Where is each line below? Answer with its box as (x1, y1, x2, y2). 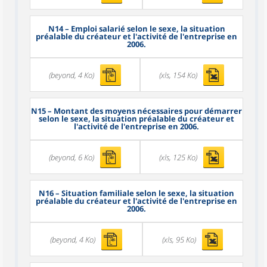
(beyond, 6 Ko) (49, 151, 94, 163)
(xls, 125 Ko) (159, 151, 197, 163)
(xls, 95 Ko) (162, 234, 197, 245)
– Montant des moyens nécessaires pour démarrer (46, 105, 242, 117)
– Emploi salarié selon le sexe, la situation (63, 23, 225, 35)
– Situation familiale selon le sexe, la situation (54, 188, 234, 199)
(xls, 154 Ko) (159, 69, 197, 80)
